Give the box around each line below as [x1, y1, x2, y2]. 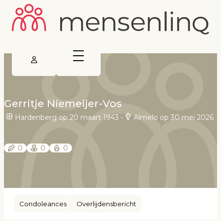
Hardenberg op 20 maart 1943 [15, 112, 119, 122]
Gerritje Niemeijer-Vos [4, 97, 122, 110]
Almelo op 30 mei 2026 [134, 112, 214, 122]
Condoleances [19, 199, 67, 208]
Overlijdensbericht [76, 199, 136, 208]
